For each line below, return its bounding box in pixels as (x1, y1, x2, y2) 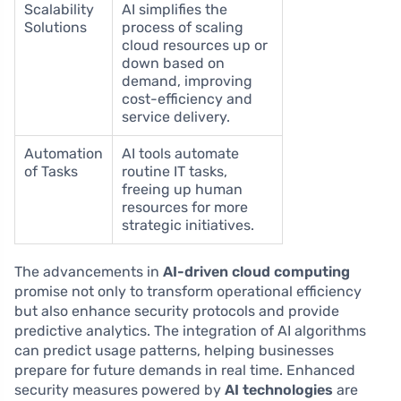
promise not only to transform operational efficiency (14, 283, 362, 301)
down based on (122, 55, 225, 73)
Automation (24, 145, 103, 163)
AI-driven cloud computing (163, 263, 350, 281)
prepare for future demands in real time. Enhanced (14, 362, 355, 380)
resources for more (122, 199, 248, 217)
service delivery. (122, 108, 230, 126)
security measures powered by (14, 381, 225, 399)
